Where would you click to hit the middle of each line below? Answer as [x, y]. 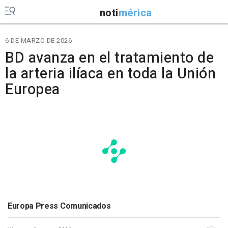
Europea [33, 90]
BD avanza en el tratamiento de [109, 58]
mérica [135, 13]
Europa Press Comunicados [59, 206]
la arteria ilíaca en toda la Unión [110, 74]
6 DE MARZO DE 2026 [38, 40]
